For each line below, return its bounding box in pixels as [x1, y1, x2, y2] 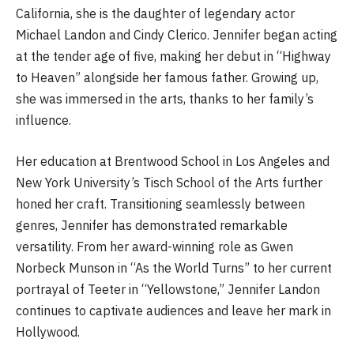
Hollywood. [16, 323, 80, 340]
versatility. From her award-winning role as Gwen [16, 238, 293, 254]
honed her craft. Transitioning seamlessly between [16, 195, 305, 212]
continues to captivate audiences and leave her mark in [16, 302, 331, 318]
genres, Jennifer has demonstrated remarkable [16, 217, 288, 233]
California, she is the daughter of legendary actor [16, 6, 295, 22]
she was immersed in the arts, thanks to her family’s [16, 91, 314, 107]
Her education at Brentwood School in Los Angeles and [16, 153, 330, 169]
